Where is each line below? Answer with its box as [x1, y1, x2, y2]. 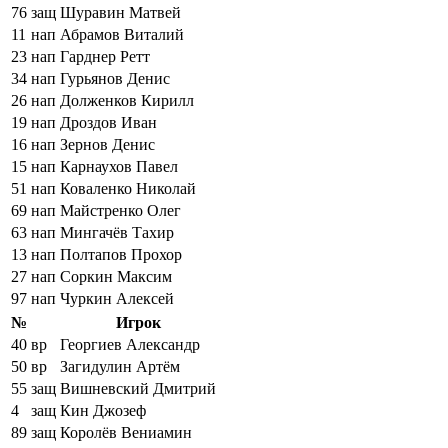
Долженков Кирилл [60, 91, 194, 109]
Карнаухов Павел [60, 157, 178, 175]
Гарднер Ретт [60, 47, 150, 65]
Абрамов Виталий [60, 25, 184, 43]
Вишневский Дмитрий [60, 379, 216, 397]
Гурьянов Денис [60, 69, 170, 87]
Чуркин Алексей [60, 289, 174, 307]
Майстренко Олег [60, 201, 181, 219]
